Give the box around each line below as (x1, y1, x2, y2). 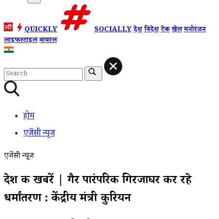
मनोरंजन (184, 25, 206, 36)
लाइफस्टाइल (4, 36, 37, 46)
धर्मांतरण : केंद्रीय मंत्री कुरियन (4, 190, 131, 209)
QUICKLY (24, 25, 57, 36)
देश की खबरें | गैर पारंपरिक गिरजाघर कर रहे (4, 172, 192, 191)
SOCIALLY (94, 25, 131, 36)
